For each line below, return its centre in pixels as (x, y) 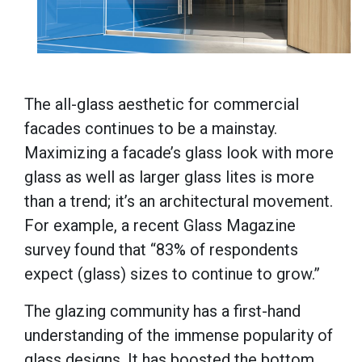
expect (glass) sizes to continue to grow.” (174, 274)
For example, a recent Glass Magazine (160, 225)
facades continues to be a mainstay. (151, 128)
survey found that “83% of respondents (161, 249)
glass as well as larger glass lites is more (169, 177)
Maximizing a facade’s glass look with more (179, 152)
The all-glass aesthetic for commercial (162, 104)
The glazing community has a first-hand (162, 311)
